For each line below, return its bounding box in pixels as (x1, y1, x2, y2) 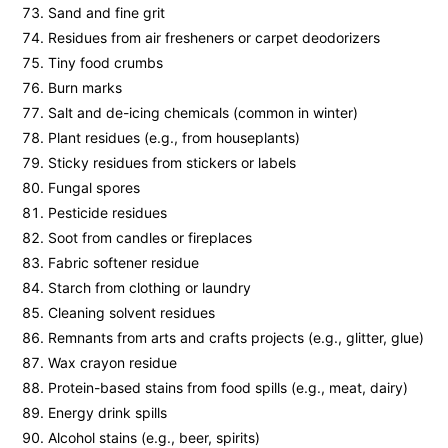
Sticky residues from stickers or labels (48, 154, 296, 172)
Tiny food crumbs (48, 54, 163, 72)
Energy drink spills (48, 404, 167, 422)
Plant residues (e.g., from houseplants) (48, 129, 300, 147)
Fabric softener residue (48, 254, 199, 272)
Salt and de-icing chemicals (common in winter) (48, 104, 358, 122)
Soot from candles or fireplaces (48, 229, 252, 247)
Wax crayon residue (48, 354, 177, 372)
